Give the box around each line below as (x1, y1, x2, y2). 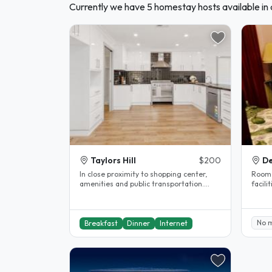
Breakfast (84, 219, 118, 228)
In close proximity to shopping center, (80, 169, 207, 178)
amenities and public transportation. (80, 178, 204, 188)
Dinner (127, 219, 151, 228)
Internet (159, 219, 188, 228)
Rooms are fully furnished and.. (80, 188, 186, 198)
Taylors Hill (90, 154, 136, 166)
